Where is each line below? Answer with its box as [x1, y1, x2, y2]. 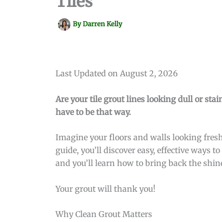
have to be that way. [55, 107, 131, 117]
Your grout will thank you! [55, 183, 156, 194]
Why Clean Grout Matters [55, 209, 152, 220]
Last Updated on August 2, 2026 [55, 68, 178, 78]
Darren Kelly [83, 20, 122, 29]
